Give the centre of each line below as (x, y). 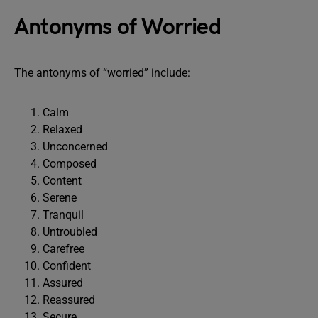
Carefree (64, 249)
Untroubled (70, 232)
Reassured (69, 300)
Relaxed (62, 130)
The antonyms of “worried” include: (102, 73)
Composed (70, 164)
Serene (60, 198)
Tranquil (63, 215)
